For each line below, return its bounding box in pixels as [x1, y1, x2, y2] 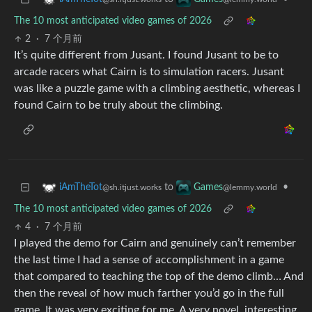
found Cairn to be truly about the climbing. [14, 100, 223, 111]
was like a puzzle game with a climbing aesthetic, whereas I [14, 83, 300, 95]
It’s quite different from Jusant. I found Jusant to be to [14, 49, 279, 61]
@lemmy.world [223, 183, 277, 192]
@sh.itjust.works [102, 183, 162, 192]
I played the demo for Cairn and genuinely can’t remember [14, 237, 296, 249]
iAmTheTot [59, 182, 102, 193]
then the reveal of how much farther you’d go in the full [14, 288, 284, 299]
